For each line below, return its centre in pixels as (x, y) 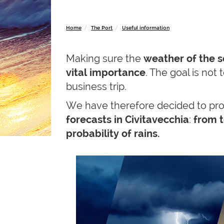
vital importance (106, 72)
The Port (102, 28)
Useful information (146, 28)
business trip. (96, 86)
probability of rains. (113, 133)
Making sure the (105, 58)
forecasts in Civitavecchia (127, 119)
